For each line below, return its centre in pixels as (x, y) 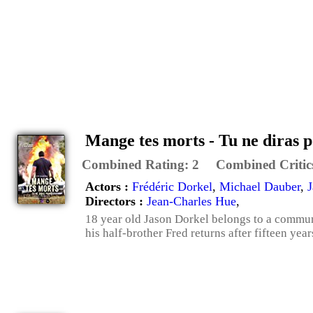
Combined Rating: (137, 165)
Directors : (116, 201)
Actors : (109, 187)
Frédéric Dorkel (172, 187)
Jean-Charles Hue (191, 201)
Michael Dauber (260, 187)
